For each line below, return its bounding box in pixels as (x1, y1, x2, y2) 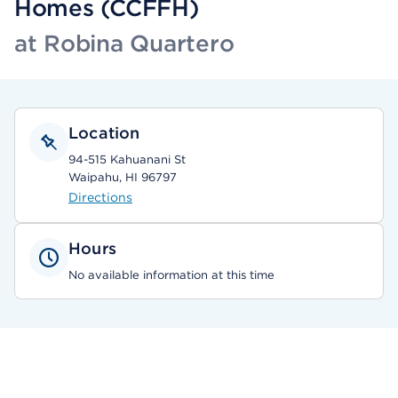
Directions (68, 190, 132, 204)
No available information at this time (68, 268, 275, 282)
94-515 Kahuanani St (68, 153, 186, 166)
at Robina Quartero (14, 29, 235, 57)
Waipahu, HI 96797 (68, 171, 177, 184)
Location (68, 123, 140, 142)
